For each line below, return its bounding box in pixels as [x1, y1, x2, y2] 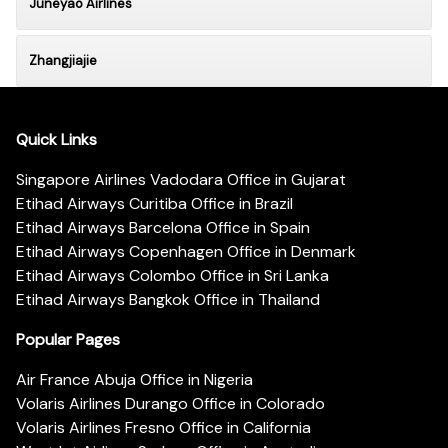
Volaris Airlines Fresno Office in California [16, 417, 311, 439]
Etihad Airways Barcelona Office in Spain [16, 217, 310, 239]
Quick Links [16, 129, 97, 151]
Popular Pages [16, 329, 120, 351]
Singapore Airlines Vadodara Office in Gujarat [16, 169, 346, 191]
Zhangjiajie [29, 51, 97, 69]
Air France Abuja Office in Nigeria [16, 369, 253, 391]
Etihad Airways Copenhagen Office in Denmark [16, 241, 356, 263]
